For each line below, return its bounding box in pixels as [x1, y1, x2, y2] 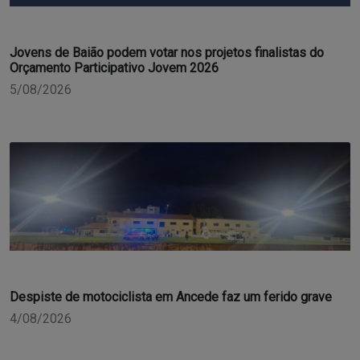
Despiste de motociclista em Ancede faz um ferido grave [10, 288, 332, 305]
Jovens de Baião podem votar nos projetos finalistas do [10, 44, 324, 60]
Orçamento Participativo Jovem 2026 [10, 59, 219, 76]
